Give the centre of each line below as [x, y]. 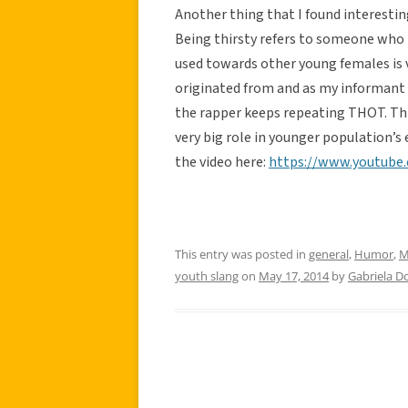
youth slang [207, 275]
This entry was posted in [242, 254]
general [329, 254]
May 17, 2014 [294, 275]
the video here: [222, 162]
